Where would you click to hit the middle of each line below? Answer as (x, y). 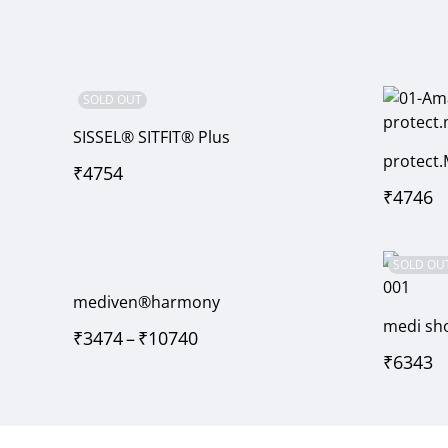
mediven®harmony (146, 302)
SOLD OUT (112, 100)
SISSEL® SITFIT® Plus (151, 137)
